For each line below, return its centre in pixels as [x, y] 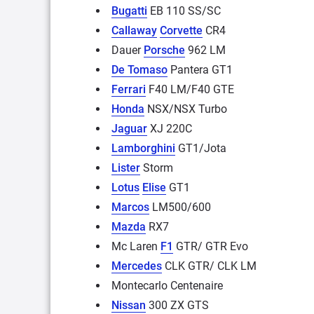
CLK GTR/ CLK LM [209, 266]
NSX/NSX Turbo [186, 109]
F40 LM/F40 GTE [190, 89]
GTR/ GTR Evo [211, 246]
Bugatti [129, 11]
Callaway [134, 30]
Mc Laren [136, 246]
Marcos [130, 207]
